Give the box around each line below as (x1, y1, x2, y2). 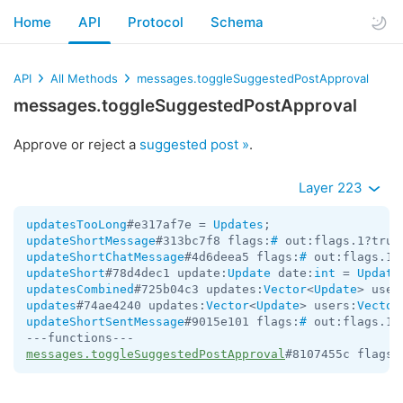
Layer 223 (299, 179, 366, 196)
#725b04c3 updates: (134, 282, 264, 296)
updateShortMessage (26, 234, 156, 247)
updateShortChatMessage (26, 250, 184, 264)
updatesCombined (26, 282, 134, 296)
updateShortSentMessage (26, 315, 184, 328)
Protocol (128, 13, 184, 31)
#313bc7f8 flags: (156, 234, 271, 247)
